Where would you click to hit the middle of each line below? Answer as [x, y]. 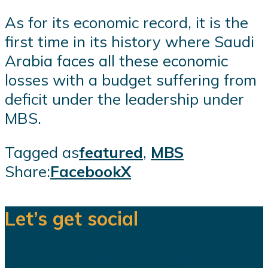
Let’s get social [71, 218]
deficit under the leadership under [124, 98]
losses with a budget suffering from [131, 79]
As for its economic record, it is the [127, 22]
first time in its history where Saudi [130, 41]
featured [111, 152]
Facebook [86, 171]
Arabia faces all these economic [116, 60]
